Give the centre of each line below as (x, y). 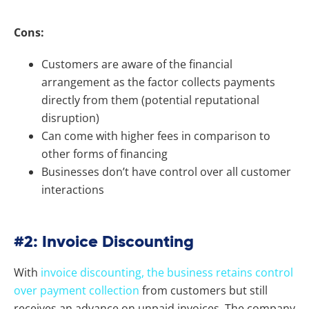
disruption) (70, 118)
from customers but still (203, 290)
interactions (73, 189)
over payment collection (77, 290)
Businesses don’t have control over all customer (166, 171)
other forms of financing (104, 153)
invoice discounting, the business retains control (166, 272)
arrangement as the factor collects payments (158, 82)
